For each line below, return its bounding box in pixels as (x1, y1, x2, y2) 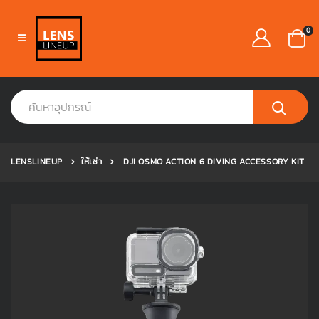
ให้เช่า (81, 155, 103, 169)
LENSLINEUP (11, 155, 63, 169)
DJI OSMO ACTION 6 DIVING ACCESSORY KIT (120, 155, 305, 169)
